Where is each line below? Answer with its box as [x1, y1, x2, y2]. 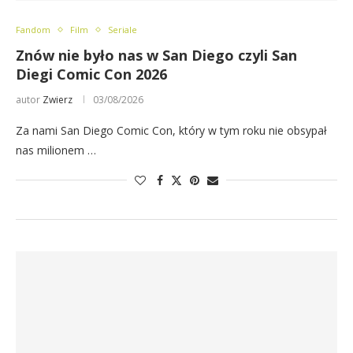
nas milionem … [16, 143, 96, 158]
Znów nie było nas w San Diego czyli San [16, 46, 297, 65]
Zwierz [43, 93, 72, 106]
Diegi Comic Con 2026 [16, 65, 167, 84]
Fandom [16, 24, 50, 35]
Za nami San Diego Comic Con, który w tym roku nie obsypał [16, 123, 327, 138]
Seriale [108, 24, 137, 35]
